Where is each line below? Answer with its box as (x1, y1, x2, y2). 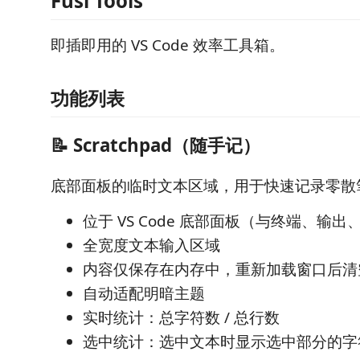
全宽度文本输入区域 (83, 234, 220, 256)
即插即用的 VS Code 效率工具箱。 (51, 35, 284, 55)
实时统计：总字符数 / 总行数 (83, 306, 280, 328)
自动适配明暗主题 (83, 282, 205, 304)
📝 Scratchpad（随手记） (51, 133, 260, 157)
